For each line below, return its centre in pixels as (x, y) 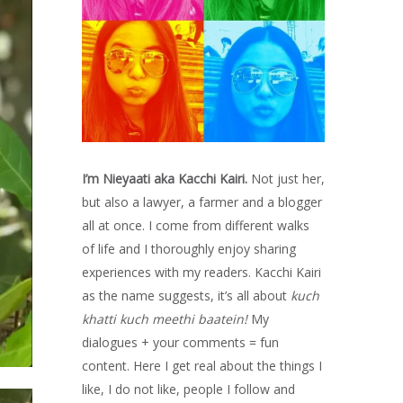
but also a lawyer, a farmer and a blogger (202, 202)
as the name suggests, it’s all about (186, 296)
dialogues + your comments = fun (180, 342)
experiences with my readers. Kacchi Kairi (201, 272)
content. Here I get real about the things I (202, 366)
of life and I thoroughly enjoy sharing (189, 249)
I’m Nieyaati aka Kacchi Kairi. (166, 179)
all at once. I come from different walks (196, 225)
